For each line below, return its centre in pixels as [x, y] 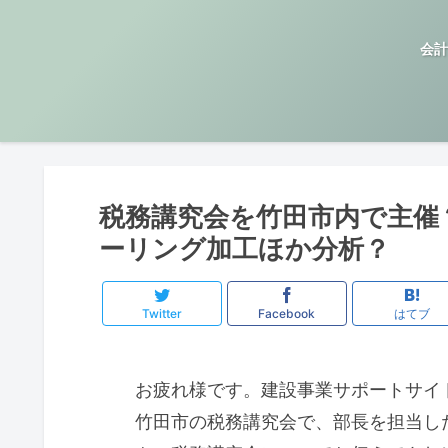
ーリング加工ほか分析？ [244, 248]
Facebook [286, 314]
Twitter [161, 314]
